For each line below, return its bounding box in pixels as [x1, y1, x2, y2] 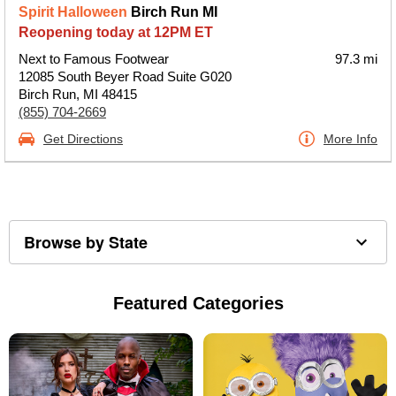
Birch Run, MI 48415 [19, 87, 137, 102]
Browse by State [24, 231, 148, 254]
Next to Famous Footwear [19, 51, 169, 66]
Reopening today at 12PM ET [19, 25, 213, 40]
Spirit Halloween [19, 4, 127, 19]
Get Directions [43, 132, 123, 146]
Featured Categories [112, 293, 284, 313]
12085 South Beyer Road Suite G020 [19, 69, 232, 84]
